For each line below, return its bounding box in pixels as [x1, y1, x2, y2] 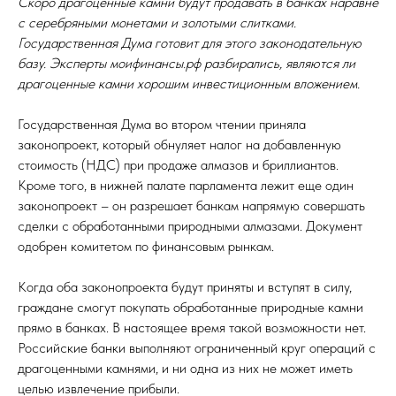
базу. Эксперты [18, 55, 110, 72]
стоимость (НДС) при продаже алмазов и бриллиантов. [18, 156, 339, 174]
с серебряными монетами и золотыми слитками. [18, 14, 296, 32]
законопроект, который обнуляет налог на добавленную [18, 136, 341, 154]
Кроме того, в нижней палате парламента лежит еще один [18, 177, 354, 194]
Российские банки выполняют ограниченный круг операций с [18, 339, 376, 357]
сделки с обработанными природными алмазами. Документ [18, 217, 362, 235]
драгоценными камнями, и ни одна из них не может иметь [18, 360, 353, 377]
